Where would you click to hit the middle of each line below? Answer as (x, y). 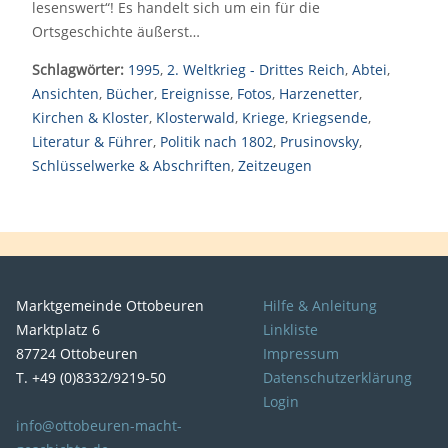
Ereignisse (195, 93)
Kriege (263, 117)
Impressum (301, 353)
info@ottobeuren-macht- (99, 425)
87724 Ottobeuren (77, 353)
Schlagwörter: (78, 69)
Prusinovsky (319, 141)
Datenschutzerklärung (337, 377)
